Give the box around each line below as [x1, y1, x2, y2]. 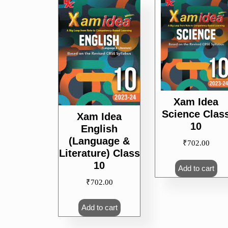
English [81, 123, 118, 134]
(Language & [69, 135, 130, 147]
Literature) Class [59, 147, 140, 159]
